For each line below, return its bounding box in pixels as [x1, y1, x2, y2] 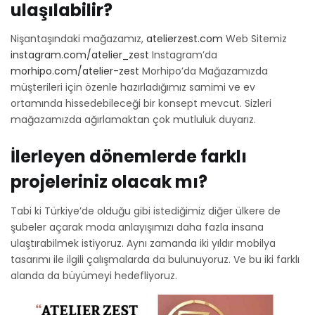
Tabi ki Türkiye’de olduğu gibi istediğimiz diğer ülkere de [11, 203, 281, 218]
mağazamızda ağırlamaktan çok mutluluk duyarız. [11, 112, 256, 127]
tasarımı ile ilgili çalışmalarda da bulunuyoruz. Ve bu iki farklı [11, 252, 300, 266]
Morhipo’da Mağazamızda [139, 64, 268, 79]
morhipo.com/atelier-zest [11, 64, 139, 79]
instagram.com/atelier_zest [11, 48, 149, 63]
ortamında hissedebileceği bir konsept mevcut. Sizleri [11, 96, 271, 111]
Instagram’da [149, 48, 217, 63]
